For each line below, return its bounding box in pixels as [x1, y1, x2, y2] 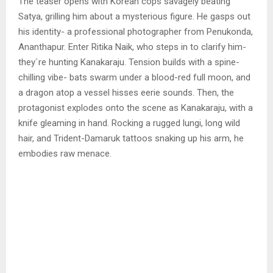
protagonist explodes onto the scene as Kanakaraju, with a [18, 102, 253, 114]
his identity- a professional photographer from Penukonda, [18, 26, 253, 38]
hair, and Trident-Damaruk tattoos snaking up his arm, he [18, 133, 244, 144]
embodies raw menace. [18, 148, 112, 160]
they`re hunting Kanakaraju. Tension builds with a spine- [18, 57, 239, 68]
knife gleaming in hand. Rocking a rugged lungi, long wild [18, 118, 240, 129]
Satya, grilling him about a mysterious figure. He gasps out [18, 11, 250, 23]
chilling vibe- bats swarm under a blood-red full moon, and [18, 72, 250, 83]
